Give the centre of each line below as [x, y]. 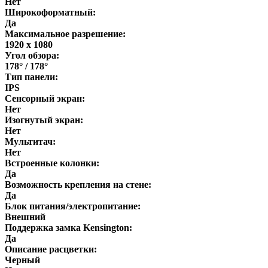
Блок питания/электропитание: [73, 206]
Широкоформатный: [50, 12]
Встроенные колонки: [52, 163]
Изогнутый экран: [44, 120]
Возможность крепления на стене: [78, 184]
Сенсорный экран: [45, 98]
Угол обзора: [32, 55]
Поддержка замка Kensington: [68, 227]
